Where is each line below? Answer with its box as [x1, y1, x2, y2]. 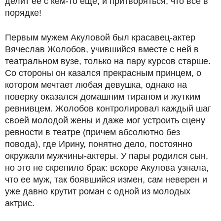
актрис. [5, 198, 35, 208]
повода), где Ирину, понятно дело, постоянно [5, 139, 192, 149]
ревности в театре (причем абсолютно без [5, 127, 180, 137]
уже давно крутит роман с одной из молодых [5, 186, 190, 196]
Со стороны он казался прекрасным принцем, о [5, 68, 201, 78]
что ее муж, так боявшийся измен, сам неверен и [5, 174, 207, 184]
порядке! [5, 7, 41, 18]
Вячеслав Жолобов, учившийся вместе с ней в [5, 44, 199, 54]
